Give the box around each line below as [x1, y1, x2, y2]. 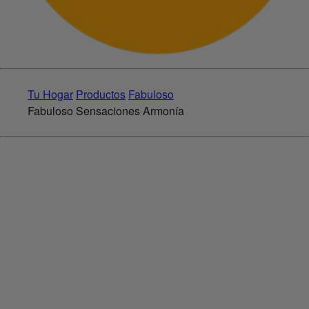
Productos [76, 86, 126, 103]
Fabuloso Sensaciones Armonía [28, 103, 184, 119]
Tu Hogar [28, 86, 73, 103]
